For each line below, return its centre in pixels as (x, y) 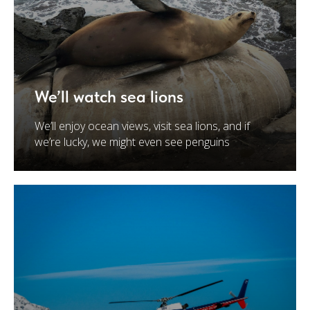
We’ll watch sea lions (109, 97)
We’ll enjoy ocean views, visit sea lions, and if (142, 126)
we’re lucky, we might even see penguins (132, 142)
